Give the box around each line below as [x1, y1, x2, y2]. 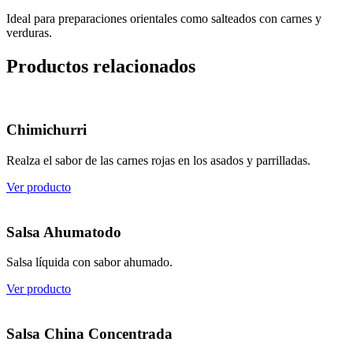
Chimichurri [6, 121, 87, 139]
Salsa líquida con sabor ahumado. [6, 255, 173, 269]
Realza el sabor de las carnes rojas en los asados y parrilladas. [6, 154, 310, 167]
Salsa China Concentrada [6, 325, 173, 343]
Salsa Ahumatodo [6, 223, 121, 240]
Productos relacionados [6, 55, 195, 76]
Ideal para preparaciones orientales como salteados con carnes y [6, 11, 321, 25]
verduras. [6, 25, 52, 39]
